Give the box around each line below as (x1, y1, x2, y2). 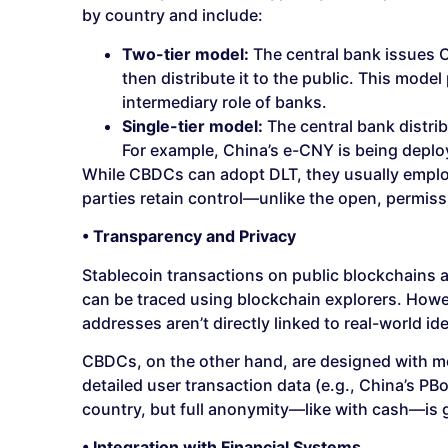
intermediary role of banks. (122, 91, 327, 112)
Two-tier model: (122, 43, 249, 64)
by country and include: (82, 5, 263, 26)
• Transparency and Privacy (82, 226, 296, 247)
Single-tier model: (122, 115, 263, 136)
